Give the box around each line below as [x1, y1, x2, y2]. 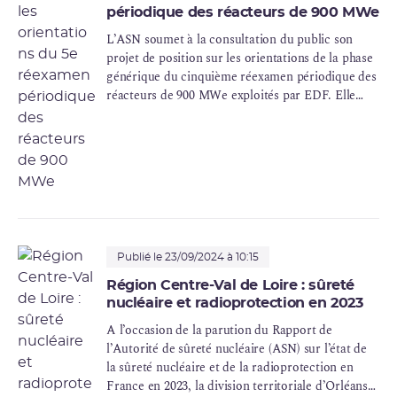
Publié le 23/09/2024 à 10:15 [117, 252, 259, 263]
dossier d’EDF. [106, 123, 187, 143]
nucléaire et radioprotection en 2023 [106, 296, 363, 311]
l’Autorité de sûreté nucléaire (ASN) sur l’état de [106, 339, 367, 359]
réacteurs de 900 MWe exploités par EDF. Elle [106, 86, 356, 105]
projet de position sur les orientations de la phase [106, 49, 373, 68]
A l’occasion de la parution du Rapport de [106, 321, 332, 340]
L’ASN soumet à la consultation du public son [106, 30, 354, 50]
